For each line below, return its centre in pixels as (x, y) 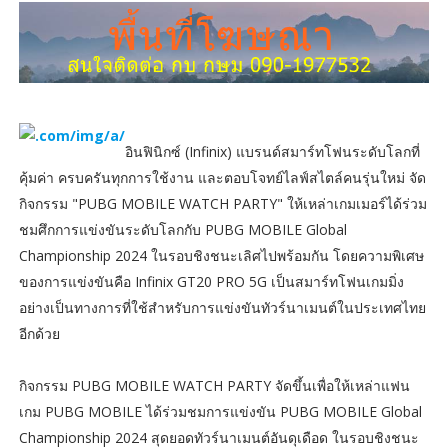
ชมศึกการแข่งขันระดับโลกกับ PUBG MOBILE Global (182, 229)
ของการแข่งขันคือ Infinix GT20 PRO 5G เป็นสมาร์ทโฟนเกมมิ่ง (211, 281)
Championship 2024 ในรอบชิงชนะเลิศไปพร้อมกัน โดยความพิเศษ (221, 255)
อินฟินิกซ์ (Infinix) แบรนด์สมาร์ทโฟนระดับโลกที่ (272, 151)
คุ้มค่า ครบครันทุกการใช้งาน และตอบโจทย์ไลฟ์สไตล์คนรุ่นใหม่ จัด (222, 177)
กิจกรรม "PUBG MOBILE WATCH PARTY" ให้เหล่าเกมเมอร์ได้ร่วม (222, 203)
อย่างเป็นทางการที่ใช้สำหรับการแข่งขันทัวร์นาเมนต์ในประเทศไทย (222, 307)
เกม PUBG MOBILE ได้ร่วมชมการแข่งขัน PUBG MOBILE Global (220, 411)
